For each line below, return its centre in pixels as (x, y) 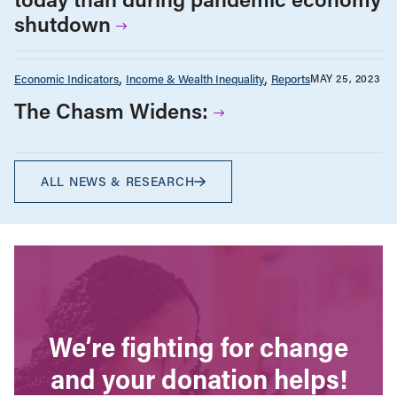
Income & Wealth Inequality (195, 78)
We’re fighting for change (198, 347)
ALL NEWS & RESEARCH (118, 182)
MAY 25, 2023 (346, 78)
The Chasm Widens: (111, 110)
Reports (291, 78)
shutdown (62, 23)
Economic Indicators (66, 78)
